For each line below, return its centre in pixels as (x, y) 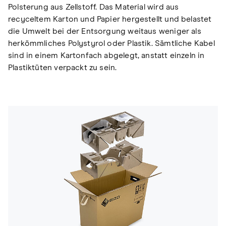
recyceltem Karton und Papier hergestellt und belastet (110, 19)
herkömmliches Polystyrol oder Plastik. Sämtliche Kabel (111, 44)
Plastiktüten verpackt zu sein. (63, 68)
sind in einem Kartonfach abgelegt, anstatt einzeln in (106, 56)
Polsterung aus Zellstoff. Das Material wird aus (94, 7)
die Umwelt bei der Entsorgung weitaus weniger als (105, 32)
